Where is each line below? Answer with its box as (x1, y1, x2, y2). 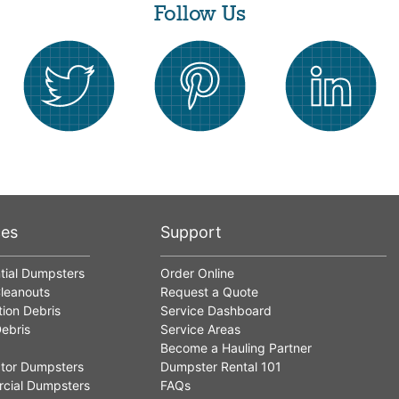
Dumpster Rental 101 (159, 359, 281, 375)
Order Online (159, 265, 234, 281)
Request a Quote (159, 284, 258, 300)
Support (159, 223, 222, 242)
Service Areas (159, 322, 240, 338)
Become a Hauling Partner (159, 340, 312, 356)
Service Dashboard (159, 303, 272, 319)
